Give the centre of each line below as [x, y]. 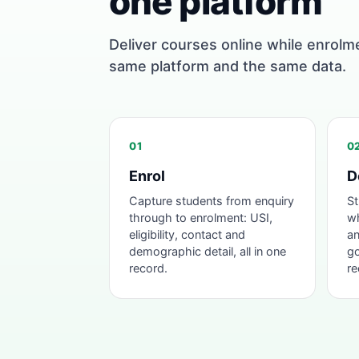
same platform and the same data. [228, 66]
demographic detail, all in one [208, 252]
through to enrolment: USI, [201, 218]
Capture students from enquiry [212, 201]
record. [148, 268]
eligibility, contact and [187, 235]
